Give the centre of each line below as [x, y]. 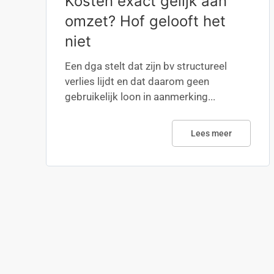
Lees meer [212, 133]
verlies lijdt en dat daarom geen [137, 81]
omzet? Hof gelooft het [145, 21]
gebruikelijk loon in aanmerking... [140, 97]
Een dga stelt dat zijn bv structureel [146, 66]
